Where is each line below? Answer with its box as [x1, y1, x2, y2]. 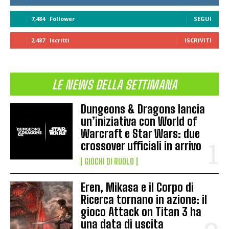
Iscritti [50, 36, 70, 44]
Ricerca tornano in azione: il [81, 192, 208, 207]
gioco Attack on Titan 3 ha [81, 204, 202, 219]
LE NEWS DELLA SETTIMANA [52, 77, 177, 92]
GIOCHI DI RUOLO [84, 156, 134, 166]
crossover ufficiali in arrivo [81, 139, 202, 153]
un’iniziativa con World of [81, 114, 197, 128]
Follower [50, 14, 75, 22]
